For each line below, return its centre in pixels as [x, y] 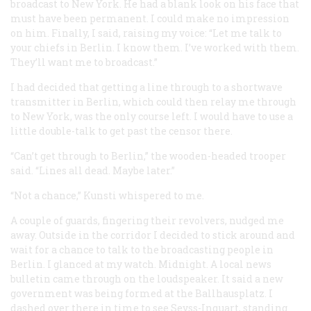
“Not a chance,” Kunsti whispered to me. [107, 195]
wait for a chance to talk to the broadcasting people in [142, 249]
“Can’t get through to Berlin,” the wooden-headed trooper [148, 155]
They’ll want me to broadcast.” [84, 62]
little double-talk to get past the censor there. [121, 131]
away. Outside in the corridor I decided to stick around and [153, 235]
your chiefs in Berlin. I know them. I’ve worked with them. [155, 47]
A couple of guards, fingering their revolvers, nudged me [147, 220]
